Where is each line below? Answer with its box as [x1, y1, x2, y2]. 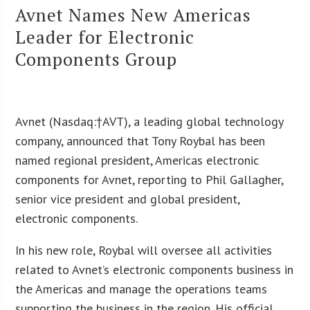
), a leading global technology [124, 113, 284, 129]
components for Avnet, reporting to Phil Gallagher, [15, 171, 284, 188]
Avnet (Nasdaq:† [15, 113, 103, 129]
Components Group [15, 46, 178, 71]
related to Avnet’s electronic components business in [15, 261, 294, 277]
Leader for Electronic [15, 24, 195, 48]
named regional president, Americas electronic [15, 152, 259, 168]
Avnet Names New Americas [15, 2, 252, 26]
